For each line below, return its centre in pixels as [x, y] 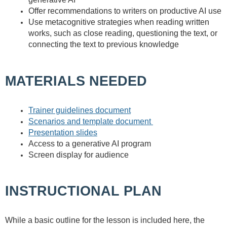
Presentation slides [63, 132]
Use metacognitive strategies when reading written [119, 22]
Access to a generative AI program [90, 143]
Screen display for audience [79, 155]
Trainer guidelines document [80, 110]
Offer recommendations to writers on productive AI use [125, 11]
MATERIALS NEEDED [76, 81]
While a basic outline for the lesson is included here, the [105, 220]
